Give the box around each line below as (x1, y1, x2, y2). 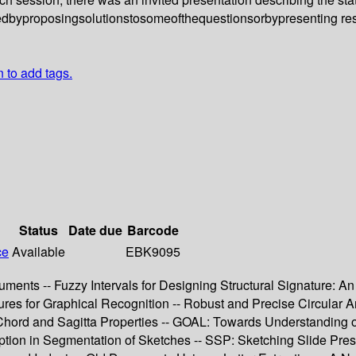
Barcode (127, 221, 179, 240)
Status (19, 221, 58, 240)
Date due (68, 221, 122, 240)
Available (12, 242, 65, 261)
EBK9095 (126, 242, 180, 261)
